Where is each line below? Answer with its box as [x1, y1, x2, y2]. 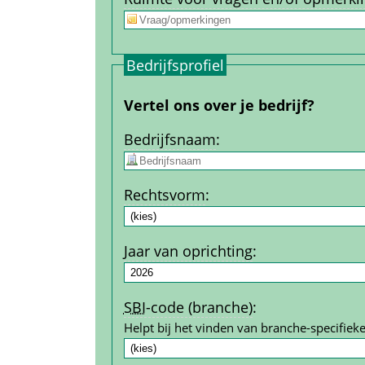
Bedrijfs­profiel [125, 55, 224, 75]
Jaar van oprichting [123, 240, 253, 261]
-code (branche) [145, 297, 253, 317]
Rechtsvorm [123, 184, 205, 204]
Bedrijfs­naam [123, 129, 216, 149]
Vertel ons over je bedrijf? [123, 95, 314, 115]
